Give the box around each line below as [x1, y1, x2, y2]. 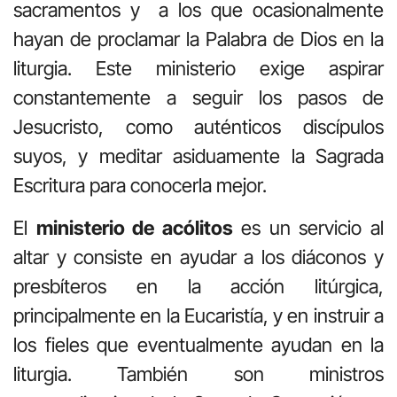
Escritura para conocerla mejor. [13, 174, 267, 198]
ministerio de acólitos [35, 215, 233, 239]
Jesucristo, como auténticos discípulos [13, 115, 384, 139]
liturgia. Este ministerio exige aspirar [13, 57, 384, 81]
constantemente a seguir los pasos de [13, 86, 384, 110]
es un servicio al [232, 215, 385, 239]
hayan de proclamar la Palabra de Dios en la [13, 27, 384, 51]
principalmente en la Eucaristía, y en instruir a [13, 303, 384, 327]
